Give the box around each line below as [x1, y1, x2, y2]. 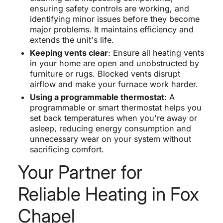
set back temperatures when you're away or [29, 113, 197, 123]
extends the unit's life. [29, 35, 114, 45]
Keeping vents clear [29, 48, 108, 58]
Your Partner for [17, 161, 142, 184]
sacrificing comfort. [29, 144, 104, 155]
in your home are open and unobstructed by [29, 58, 199, 69]
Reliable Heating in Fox [17, 183, 199, 206]
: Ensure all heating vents [108, 48, 204, 58]
